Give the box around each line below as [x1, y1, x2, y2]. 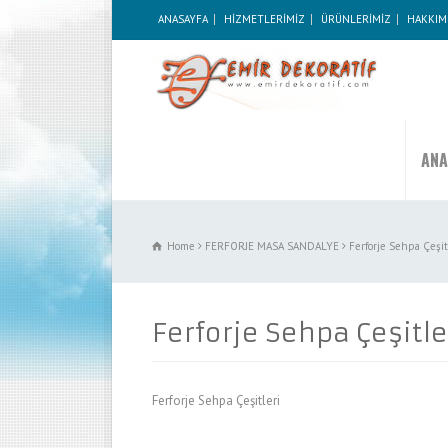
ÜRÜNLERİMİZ [321, 12, 391, 26]
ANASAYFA [158, 12, 208, 26]
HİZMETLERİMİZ [224, 12, 305, 26]
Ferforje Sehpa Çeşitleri [152, 392, 280, 409]
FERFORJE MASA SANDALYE [205, 239, 339, 253]
